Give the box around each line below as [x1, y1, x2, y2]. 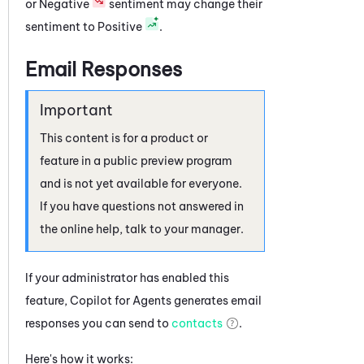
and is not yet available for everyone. [40, 175, 242, 191]
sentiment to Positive [25, 19, 145, 34]
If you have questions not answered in [40, 198, 244, 214]
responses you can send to [25, 315, 171, 331]
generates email [171, 292, 262, 308]
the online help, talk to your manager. [40, 221, 244, 236]
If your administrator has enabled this [25, 270, 229, 285]
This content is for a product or [40, 130, 208, 145]
